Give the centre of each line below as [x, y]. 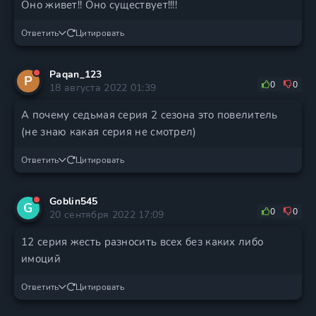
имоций [41, 259]
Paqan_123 [76, 74]
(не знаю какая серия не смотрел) [109, 132]
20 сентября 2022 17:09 [107, 215]
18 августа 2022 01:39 [103, 88]
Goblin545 [74, 201]
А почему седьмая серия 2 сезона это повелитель [150, 115]
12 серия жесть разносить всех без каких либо [142, 242]
